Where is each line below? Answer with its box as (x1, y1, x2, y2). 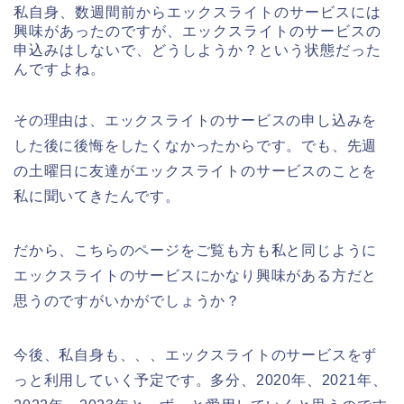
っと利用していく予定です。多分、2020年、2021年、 (14, 372, 388, 389)
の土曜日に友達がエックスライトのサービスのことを (14, 163, 378, 179)
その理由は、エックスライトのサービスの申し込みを (14, 113, 378, 129)
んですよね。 (14, 61, 106, 78)
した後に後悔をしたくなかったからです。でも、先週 (14, 138, 378, 154)
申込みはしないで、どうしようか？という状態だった (14, 42, 381, 59)
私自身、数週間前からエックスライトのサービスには (14, 5, 381, 21)
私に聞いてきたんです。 (14, 188, 180, 205)
